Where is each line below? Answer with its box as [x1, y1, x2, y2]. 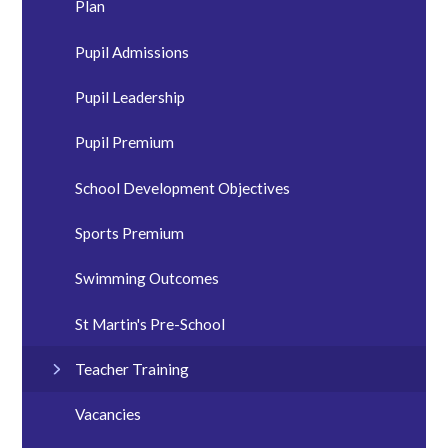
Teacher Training [75, 360, 190, 379]
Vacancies [75, 405, 142, 424]
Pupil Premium [75, 133, 175, 152]
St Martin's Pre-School [75, 314, 226, 333]
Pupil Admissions [75, 42, 190, 61]
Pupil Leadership [75, 88, 186, 107]
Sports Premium [75, 224, 185, 243]
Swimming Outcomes [75, 269, 220, 288]
